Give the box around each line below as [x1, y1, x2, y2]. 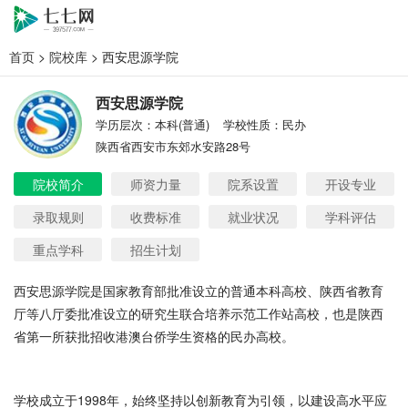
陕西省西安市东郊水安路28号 [96, 137, 250, 155]
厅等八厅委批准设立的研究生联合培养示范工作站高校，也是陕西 [14, 304, 383, 322]
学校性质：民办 [223, 115, 306, 133]
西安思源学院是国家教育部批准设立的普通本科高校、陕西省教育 [14, 281, 383, 300]
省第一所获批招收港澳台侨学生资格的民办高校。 [14, 327, 294, 345]
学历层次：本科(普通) [96, 115, 209, 133]
